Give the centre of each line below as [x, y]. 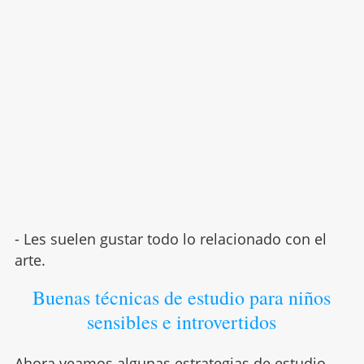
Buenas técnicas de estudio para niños [182, 297]
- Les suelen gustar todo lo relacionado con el [170, 238]
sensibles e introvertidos [182, 321]
